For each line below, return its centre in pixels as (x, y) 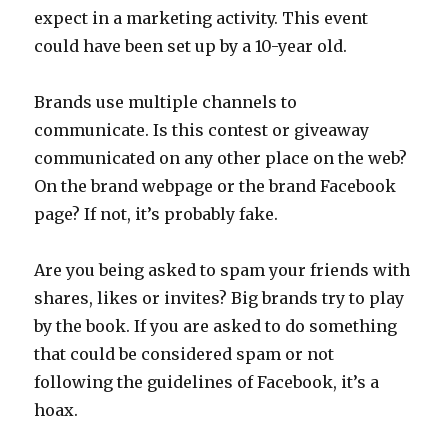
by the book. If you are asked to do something (216, 326)
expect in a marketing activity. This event (201, 18)
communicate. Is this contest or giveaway (202, 130)
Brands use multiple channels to (166, 102)
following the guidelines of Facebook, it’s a (207, 382)
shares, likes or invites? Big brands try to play (219, 298)
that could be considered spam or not (184, 354)
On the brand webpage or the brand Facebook (215, 186)
